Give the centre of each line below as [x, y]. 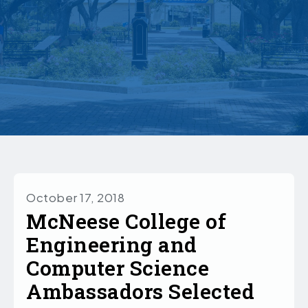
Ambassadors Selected [140, 291]
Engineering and [112, 245]
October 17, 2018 [75, 198]
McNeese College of [126, 221]
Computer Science [118, 268]
